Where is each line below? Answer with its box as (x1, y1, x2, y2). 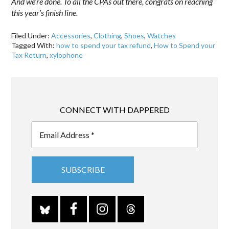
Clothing (94, 31, 122, 40)
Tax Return (11, 50, 47, 59)
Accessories (51, 31, 91, 40)
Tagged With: (11, 40, 57, 50)
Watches (147, 31, 176, 40)
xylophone (50, 50, 83, 59)
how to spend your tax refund (56, 40, 151, 50)
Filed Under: (11, 31, 52, 40)
